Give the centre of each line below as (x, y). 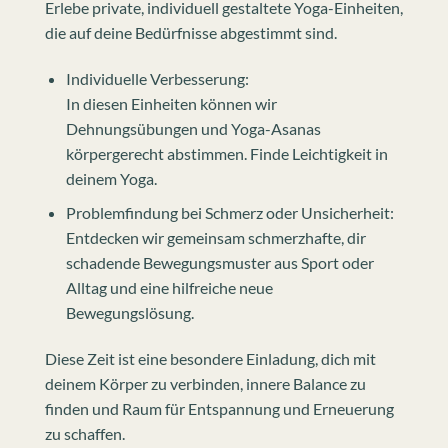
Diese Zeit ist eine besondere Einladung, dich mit (210, 359)
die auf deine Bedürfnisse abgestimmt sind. (191, 32)
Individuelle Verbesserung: (157, 78)
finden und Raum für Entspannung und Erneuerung (219, 409)
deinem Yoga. (111, 178)
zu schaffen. (86, 434)
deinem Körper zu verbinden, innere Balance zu (205, 384)
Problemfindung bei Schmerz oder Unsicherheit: (229, 213)
